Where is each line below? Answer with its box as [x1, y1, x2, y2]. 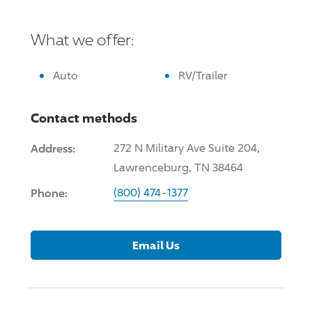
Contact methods [31, 109, 137, 125]
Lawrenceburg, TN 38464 [114, 160, 243, 174]
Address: [31, 141, 75, 155]
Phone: [31, 185, 68, 200]
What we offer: [31, 30, 134, 49]
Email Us [132, 237, 180, 252]
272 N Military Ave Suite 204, [114, 141, 260, 155]
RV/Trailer [178, 68, 228, 82]
